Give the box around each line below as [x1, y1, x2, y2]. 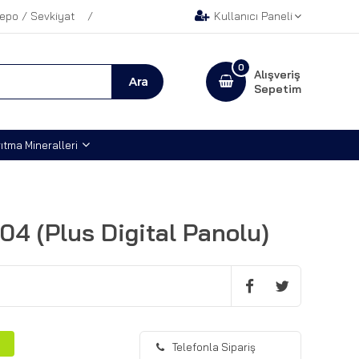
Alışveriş [254, 67, 301, 82]
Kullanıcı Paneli [214, 9, 292, 23]
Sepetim [254, 82, 301, 96]
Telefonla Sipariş [172, 341, 256, 353]
